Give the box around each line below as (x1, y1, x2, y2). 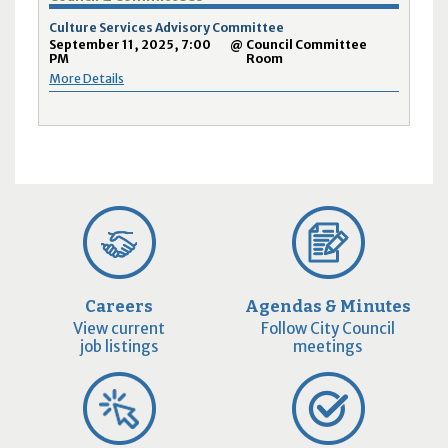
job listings (79, 337, 159, 357)
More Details (48, 70, 124, 86)
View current (73, 319, 166, 339)
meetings (293, 337, 363, 357)
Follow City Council (261, 319, 395, 339)
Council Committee (246, 36, 368, 52)
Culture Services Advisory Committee (48, 19, 284, 35)
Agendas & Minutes (245, 296, 411, 317)
